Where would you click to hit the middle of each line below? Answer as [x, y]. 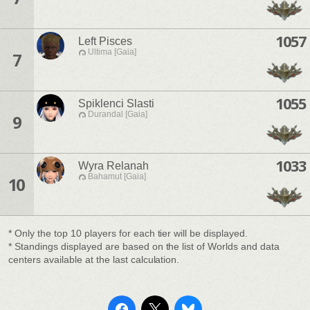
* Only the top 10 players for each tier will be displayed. [128, 233]
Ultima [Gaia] [112, 52]
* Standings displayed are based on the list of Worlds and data [144, 246]
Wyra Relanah [113, 166]
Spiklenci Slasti [116, 104]
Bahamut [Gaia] [117, 177]
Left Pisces [105, 42]
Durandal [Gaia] [118, 115]
